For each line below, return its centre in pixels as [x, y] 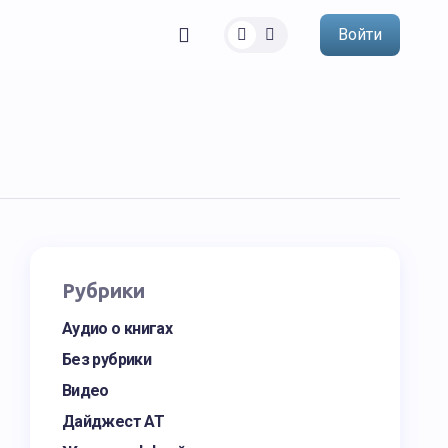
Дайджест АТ [113, 421]
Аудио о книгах [117, 328]
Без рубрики [106, 359]
